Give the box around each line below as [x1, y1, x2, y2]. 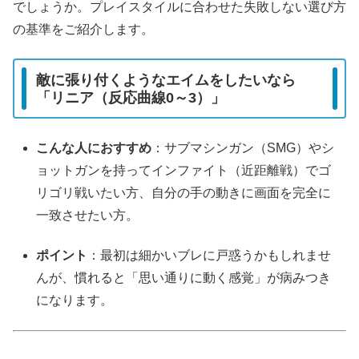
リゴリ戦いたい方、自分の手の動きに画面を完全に [36, 186, 332, 200]
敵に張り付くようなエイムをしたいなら [36, 71, 296, 88]
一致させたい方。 [36, 208, 139, 223]
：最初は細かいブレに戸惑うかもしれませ [87, 248, 332, 263]
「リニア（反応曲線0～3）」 [36, 89, 225, 106]
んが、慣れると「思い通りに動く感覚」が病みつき [36, 271, 332, 285]
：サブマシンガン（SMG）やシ [151, 141, 335, 155]
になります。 [36, 293, 114, 308]
